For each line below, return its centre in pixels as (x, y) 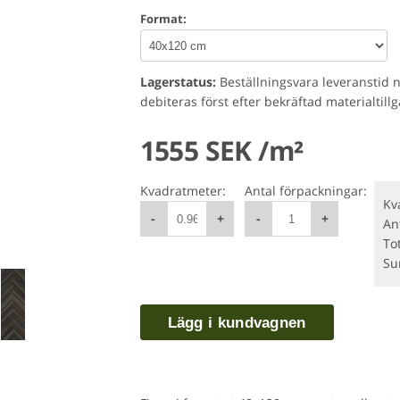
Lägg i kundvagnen (237, 322)
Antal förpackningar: (306, 191)
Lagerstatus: (178, 82)
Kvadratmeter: (183, 191)
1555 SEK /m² (221, 150)
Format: (163, 19)
